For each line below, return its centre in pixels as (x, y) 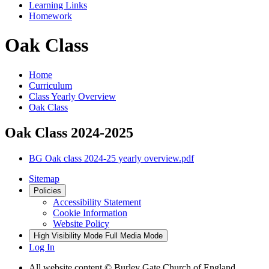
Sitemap (44, 178)
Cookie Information (90, 213)
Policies (47, 190)
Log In (42, 247)
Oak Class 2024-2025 (69, 132)
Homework (50, 16)
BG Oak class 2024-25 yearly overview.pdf (111, 158)
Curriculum (50, 85)
